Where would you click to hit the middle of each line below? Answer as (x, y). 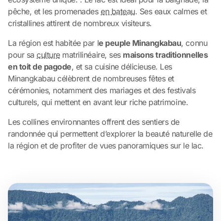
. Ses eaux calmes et (171, 11)
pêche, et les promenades (55, 11)
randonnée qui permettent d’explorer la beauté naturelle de (110, 133)
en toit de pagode (40, 66)
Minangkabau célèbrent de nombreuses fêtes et (91, 78)
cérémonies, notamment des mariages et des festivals (102, 90)
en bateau (118, 11)
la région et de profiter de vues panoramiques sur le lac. (106, 145)
